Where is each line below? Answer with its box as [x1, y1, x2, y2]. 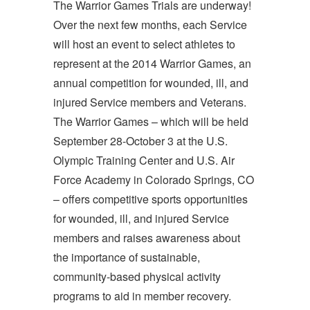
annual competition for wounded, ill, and [53, 75, 248, 91]
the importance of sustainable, [53, 249, 200, 266]
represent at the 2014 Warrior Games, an [53, 55, 251, 72]
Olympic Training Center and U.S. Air [53, 152, 235, 169]
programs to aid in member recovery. [53, 288, 231, 304]
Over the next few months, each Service [53, 17, 247, 33]
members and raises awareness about [53, 230, 240, 246]
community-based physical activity [53, 268, 221, 285]
